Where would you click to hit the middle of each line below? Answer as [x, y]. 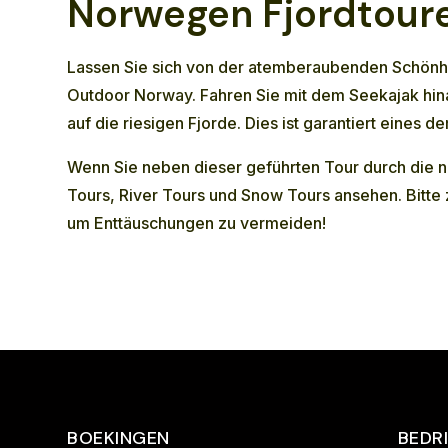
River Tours [162, 195]
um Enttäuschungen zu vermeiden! [197, 223]
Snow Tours [286, 195]
